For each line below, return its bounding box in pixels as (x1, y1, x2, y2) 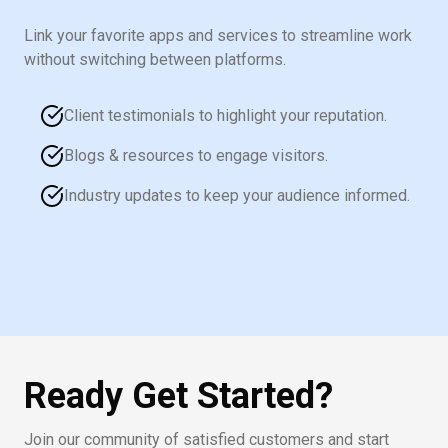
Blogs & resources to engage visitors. (64, 146, 328, 166)
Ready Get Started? (24, 375, 333, 418)
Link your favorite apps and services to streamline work (24, 26, 412, 46)
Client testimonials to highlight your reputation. (64, 106, 387, 126)
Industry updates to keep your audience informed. (64, 186, 410, 206)
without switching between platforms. (24, 50, 286, 70)
